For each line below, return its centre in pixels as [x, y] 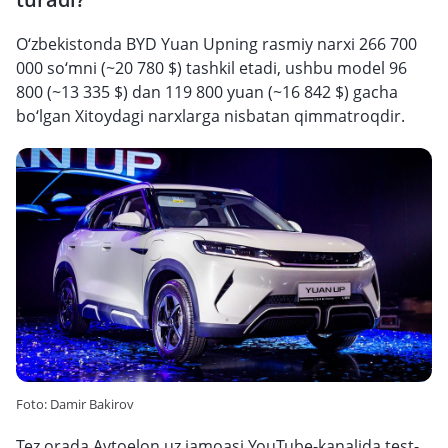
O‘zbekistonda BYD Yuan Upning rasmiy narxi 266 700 [216, 44]
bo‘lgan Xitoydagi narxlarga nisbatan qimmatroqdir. [210, 116]
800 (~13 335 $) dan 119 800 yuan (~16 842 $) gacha [207, 92]
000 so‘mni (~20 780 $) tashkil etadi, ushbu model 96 [211, 68]
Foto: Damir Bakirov [75, 404]
